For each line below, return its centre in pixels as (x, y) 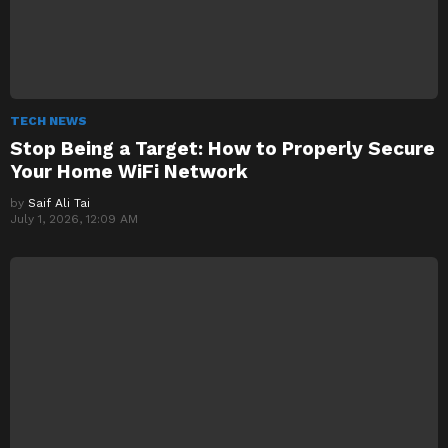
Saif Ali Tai (59, 202)
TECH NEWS (48, 120)
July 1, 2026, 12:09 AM (74, 218)
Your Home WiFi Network (129, 171)
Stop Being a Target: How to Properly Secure (222, 148)
